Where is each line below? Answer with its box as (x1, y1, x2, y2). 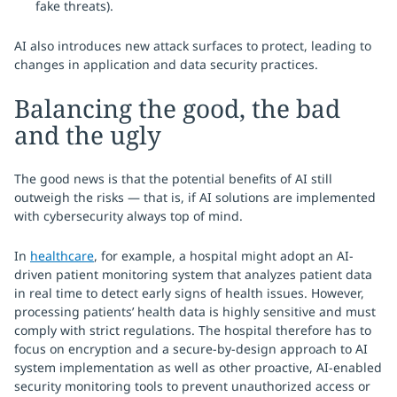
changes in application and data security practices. (14, 56, 318, 73)
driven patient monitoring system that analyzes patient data (14, 266, 372, 283)
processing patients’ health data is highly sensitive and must (14, 303, 376, 320)
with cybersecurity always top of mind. (14, 207, 243, 224)
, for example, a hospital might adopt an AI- (94, 247, 354, 264)
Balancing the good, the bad (14, 91, 340, 125)
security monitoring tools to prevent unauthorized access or (14, 378, 370, 394)
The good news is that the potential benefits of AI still (14, 170, 332, 187)
